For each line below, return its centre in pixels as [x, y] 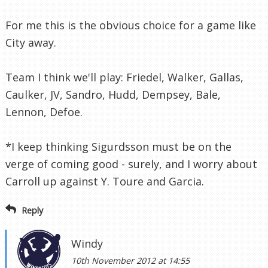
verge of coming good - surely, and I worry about [131, 164]
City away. [31, 42]
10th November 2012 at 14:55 [130, 261]
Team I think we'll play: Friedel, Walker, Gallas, [124, 77]
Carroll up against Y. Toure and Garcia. [105, 181]
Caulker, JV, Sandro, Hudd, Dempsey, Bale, [113, 94]
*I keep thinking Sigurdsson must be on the [118, 146]
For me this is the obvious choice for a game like [131, 25]
